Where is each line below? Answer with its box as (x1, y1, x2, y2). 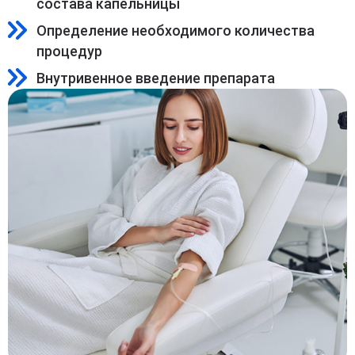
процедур (36, 43, 102, 59)
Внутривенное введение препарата (36, 70, 275, 86)
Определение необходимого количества (36, 22, 315, 39)
